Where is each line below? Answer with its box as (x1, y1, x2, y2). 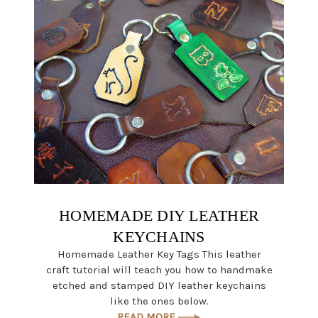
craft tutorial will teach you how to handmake (45, 263, 273, 276)
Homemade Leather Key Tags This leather (57, 247, 261, 261)
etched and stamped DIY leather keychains (52, 278, 266, 292)
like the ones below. (109, 294, 209, 307)
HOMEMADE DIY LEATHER (59, 206, 259, 224)
